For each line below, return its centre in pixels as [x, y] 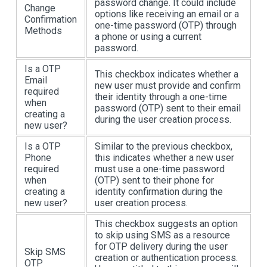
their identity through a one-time [161, 97]
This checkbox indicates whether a [167, 74]
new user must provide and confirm [168, 85]
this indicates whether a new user [164, 157]
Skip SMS [45, 252]
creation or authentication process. [166, 257]
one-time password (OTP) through [166, 25]
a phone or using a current [148, 36]
